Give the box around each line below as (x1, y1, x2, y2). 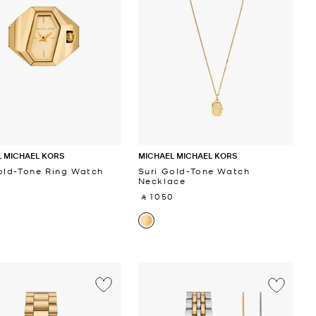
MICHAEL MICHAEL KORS (138, 149, 237, 162)
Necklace (138, 174, 186, 186)
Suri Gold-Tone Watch (138, 164, 250, 176)
